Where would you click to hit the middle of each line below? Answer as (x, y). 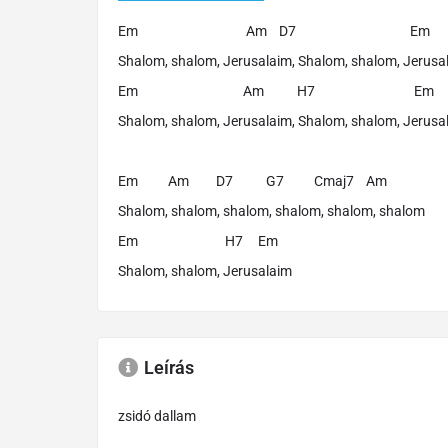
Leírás (169, 367)
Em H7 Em (198, 240)
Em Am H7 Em (276, 90)
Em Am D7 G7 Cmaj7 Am (252, 180)
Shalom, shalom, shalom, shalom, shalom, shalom (271, 210)
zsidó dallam (157, 415)
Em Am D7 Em (274, 30)
